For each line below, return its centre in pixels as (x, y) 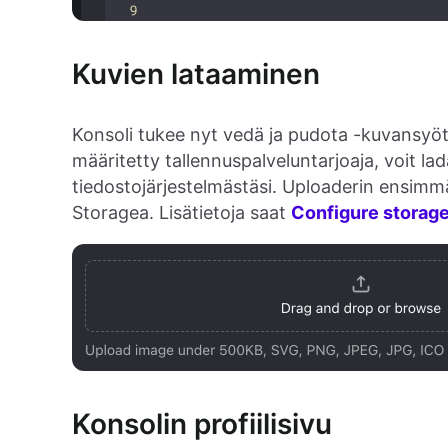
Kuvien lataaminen (196, 74)
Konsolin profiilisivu (202, 424)
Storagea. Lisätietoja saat (181, 213)
